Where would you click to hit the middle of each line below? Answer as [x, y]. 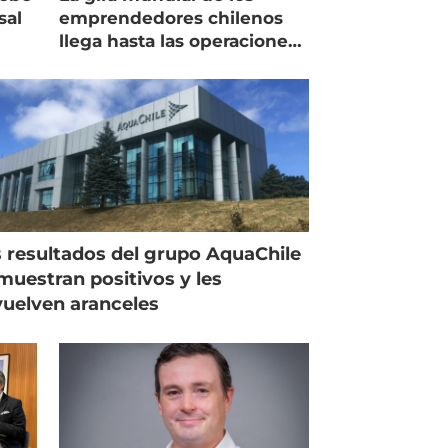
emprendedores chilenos [171, 17]
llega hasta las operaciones [178, 40]
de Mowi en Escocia [147, 63]
